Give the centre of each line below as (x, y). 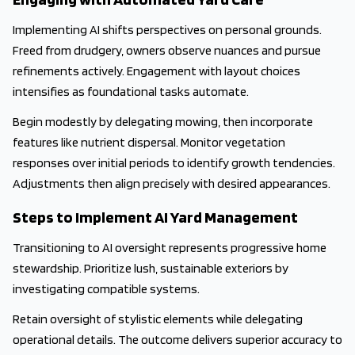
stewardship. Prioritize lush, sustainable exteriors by (151, 268)
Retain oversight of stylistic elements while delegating (158, 319)
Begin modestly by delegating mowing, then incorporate (163, 122)
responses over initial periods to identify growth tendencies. (174, 163)
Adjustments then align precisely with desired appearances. (172, 183)
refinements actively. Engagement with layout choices (157, 71)
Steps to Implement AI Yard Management (155, 217)
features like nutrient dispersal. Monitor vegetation (149, 142)
